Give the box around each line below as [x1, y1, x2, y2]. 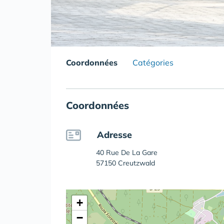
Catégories [132, 57, 173, 68]
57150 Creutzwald [96, 158, 155, 168]
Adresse [97, 129, 132, 141]
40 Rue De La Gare [96, 148, 157, 157]
